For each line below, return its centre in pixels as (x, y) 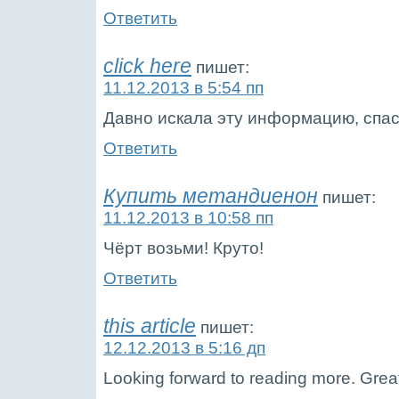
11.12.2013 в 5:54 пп (183, 87)
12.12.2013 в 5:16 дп (184, 347)
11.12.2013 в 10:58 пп (188, 217)
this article (150, 326)
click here (147, 66)
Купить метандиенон (211, 196)
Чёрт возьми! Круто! (183, 248)
